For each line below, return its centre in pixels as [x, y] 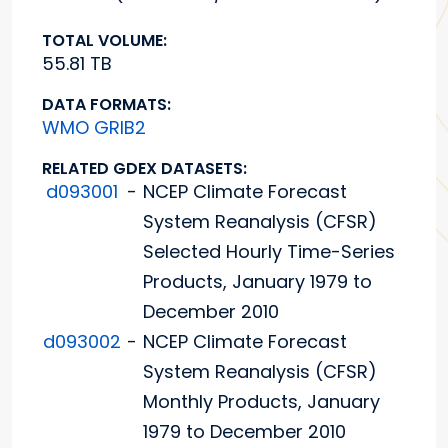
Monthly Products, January [261, 402]
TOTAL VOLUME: [104, 41]
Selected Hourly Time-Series [269, 252]
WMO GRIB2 [94, 128]
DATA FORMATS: [106, 105]
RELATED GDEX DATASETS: [144, 169]
